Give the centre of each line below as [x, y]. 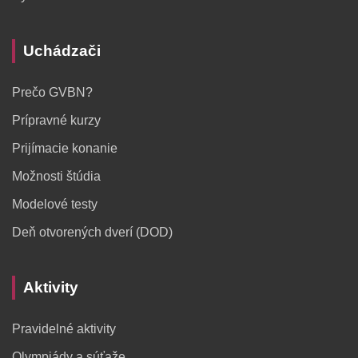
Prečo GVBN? [52, 92]
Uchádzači [62, 51]
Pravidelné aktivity [64, 329]
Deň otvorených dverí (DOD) [92, 232]
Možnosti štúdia [56, 176]
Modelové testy [55, 204]
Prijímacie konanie [65, 148]
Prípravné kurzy [56, 120]
